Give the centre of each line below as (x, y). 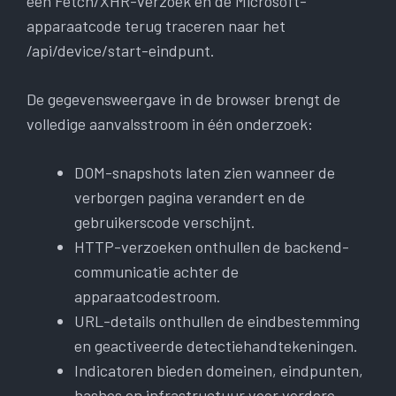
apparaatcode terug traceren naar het (156, 26)
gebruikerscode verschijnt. (165, 222)
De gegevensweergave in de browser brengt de (183, 99)
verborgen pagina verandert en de (190, 198)
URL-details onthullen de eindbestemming (217, 321)
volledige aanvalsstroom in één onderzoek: (170, 124)
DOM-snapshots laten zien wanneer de (205, 173)
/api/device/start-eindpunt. (121, 51)
